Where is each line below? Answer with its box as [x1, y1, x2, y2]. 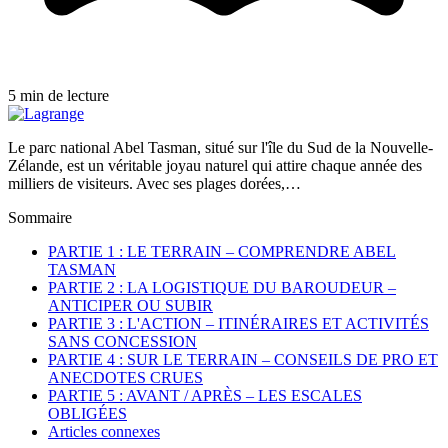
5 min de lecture [8, 86, 109, 104]
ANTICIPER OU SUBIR [48, 296, 213, 314]
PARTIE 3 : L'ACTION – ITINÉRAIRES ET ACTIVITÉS [48, 314, 429, 332]
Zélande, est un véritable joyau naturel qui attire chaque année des [8, 156, 422, 174]
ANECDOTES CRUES [48, 368, 203, 386]
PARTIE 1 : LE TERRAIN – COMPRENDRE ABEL [48, 242, 396, 260]
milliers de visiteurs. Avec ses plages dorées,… [8, 174, 301, 192]
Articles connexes [48, 422, 160, 440]
